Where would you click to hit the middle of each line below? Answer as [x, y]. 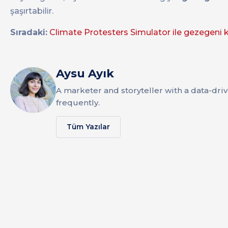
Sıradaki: [29, 33]
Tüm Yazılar [88, 127]
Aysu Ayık [85, 74]
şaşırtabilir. [32, 11]
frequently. [78, 103]
